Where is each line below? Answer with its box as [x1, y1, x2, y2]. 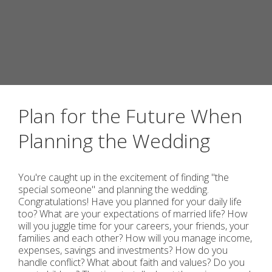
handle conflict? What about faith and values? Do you [18, 256, 245, 269]
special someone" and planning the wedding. [18, 183, 209, 196]
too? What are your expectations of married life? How [18, 207, 248, 220]
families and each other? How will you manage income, [18, 231, 252, 245]
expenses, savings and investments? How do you [18, 243, 228, 257]
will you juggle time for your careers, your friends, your [18, 219, 249, 233]
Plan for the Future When [18, 103, 242, 129]
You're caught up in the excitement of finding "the [18, 171, 229, 184]
